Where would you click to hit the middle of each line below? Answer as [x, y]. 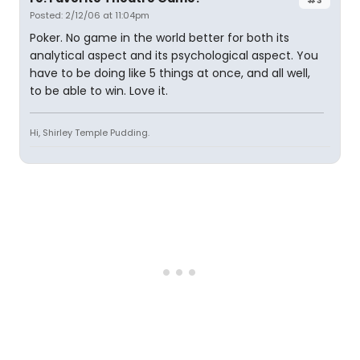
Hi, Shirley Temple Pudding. [90, 133]
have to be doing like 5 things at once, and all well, [170, 73]
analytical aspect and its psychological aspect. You [174, 55]
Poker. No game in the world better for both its [160, 38]
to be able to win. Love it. [99, 91]
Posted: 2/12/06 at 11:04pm [90, 15]
